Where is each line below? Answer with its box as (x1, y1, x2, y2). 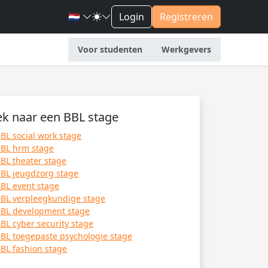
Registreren (159, 10, 213, 23)
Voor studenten (77, 44, 142, 55)
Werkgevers (161, 44, 211, 55)
